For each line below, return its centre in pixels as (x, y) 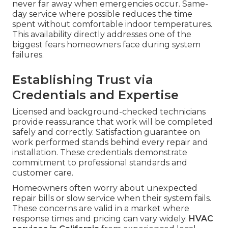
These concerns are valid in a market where (101, 209)
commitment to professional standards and (100, 163)
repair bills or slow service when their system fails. (112, 198)
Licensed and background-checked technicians (109, 112)
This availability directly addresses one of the (102, 35)
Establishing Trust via (83, 80)
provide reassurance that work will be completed (112, 122)
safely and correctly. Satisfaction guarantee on (106, 132)
